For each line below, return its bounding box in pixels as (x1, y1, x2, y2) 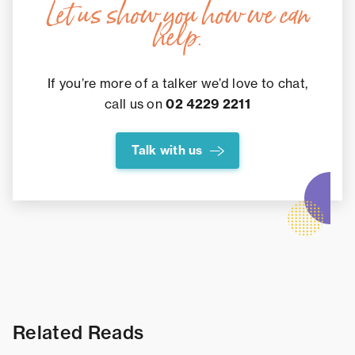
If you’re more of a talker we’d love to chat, (47, 75, 308, 92)
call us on (105, 96, 166, 113)
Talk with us (132, 143, 203, 158)
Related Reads (13, 321, 144, 345)
